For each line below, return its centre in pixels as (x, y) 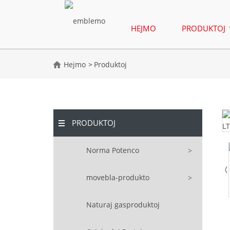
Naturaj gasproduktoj (123, 205)
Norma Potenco (113, 150)
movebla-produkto (118, 178)
